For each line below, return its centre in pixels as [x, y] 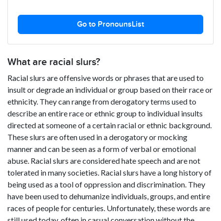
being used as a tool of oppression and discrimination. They [106, 184]
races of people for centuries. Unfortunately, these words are [109, 208]
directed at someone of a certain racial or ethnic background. [110, 125]
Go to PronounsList [110, 24]
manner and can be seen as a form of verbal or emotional [102, 148]
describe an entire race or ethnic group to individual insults [105, 113]
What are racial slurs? [54, 62]
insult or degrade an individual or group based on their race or [110, 89]
